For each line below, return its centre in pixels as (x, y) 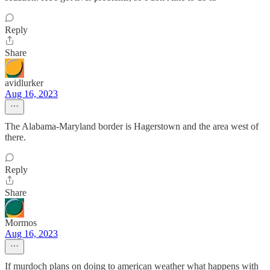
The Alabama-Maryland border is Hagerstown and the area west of (132, 126)
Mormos (21, 223)
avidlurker (24, 83)
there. (15, 137)
